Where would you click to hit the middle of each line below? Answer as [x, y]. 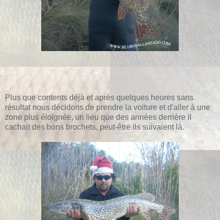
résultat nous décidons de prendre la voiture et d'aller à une [108, 107]
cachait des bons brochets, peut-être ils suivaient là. [95, 127]
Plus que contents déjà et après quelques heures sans [99, 97]
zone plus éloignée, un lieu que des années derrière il [98, 117]
